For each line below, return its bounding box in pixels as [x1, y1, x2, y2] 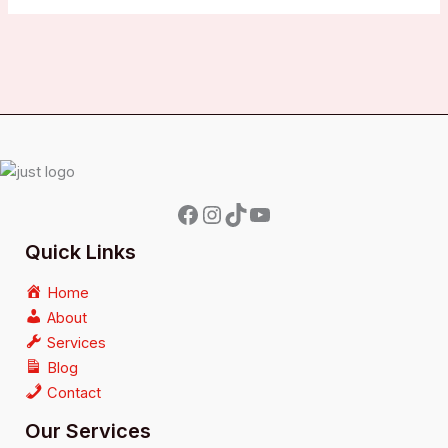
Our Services [25, 418, 151, 443]
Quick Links [25, 239, 136, 264]
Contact [47, 383, 102, 402]
